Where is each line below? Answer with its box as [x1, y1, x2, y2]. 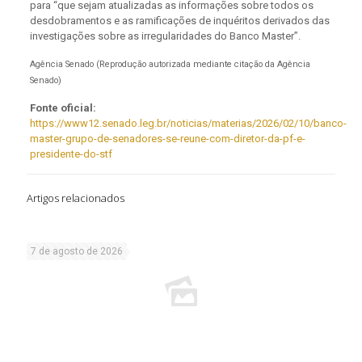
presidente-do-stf [29, 148, 112, 160]
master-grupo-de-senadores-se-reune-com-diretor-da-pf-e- [29, 133, 305, 145]
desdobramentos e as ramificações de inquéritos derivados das [29, 15, 330, 27]
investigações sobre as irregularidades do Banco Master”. [29, 30, 305, 42]
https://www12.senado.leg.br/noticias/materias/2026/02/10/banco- [29, 117, 347, 129]
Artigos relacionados [27, 191, 124, 205]
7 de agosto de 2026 [31, 246, 123, 257]
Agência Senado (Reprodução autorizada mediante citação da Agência [29, 59, 310, 69]
